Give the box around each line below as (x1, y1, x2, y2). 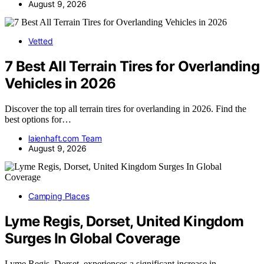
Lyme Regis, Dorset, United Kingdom (5, 213, 244, 230)
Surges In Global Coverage (5, 230, 180, 247)
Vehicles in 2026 (5, 75, 116, 93)
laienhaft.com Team (28, 133, 102, 144)
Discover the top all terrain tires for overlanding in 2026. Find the (5, 104, 246, 114)
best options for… (5, 114, 71, 125)
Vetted (28, 36, 53, 47)
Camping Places (28, 191, 90, 202)
